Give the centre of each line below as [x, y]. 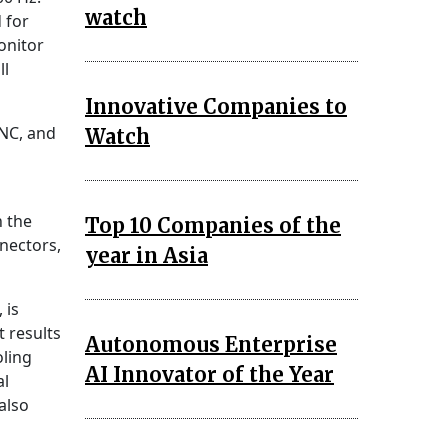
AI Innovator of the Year [209, 374]
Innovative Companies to [216, 106]
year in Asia [146, 255]
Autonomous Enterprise [211, 344]
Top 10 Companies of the [213, 225]
